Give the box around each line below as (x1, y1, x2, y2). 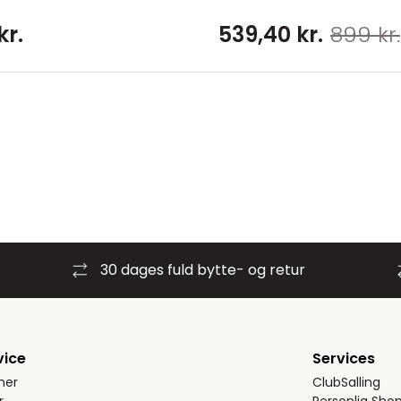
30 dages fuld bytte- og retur (100, 260, 305, 280)
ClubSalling (312, 373, 381, 391)
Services (312, 348, 376, 369)
